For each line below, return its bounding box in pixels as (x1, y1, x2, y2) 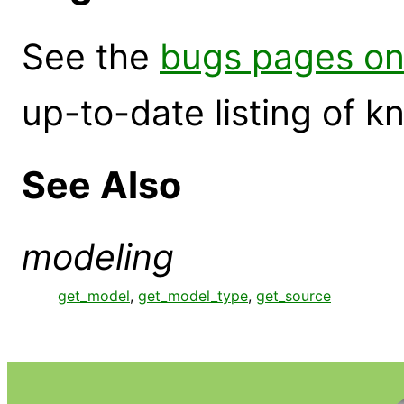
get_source (256, 287, 331, 306)
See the (22, 34, 160, 78)
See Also (22, 161, 181, 207)
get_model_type (138, 287, 248, 306)
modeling (22, 235, 174, 279)
